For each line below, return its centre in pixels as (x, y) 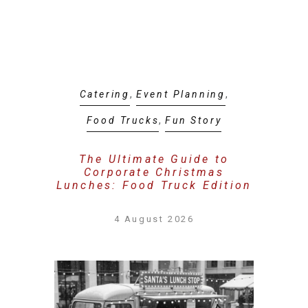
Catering (104, 94)
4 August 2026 (154, 219)
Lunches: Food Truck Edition (154, 185)
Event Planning (180, 94)
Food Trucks (123, 120)
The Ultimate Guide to (154, 159)
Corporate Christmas (154, 172)
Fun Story (194, 120)
